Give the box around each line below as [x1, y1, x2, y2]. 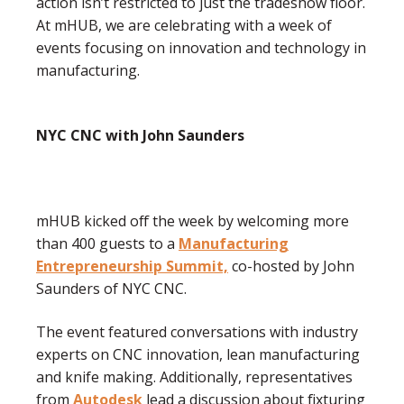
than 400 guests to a [36, 234, 179, 254]
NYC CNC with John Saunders [36, 125, 248, 146]
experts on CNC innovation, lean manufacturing [36, 344, 360, 364]
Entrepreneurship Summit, [36, 256, 228, 277]
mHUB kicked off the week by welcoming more [36, 211, 349, 232]
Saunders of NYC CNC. [36, 279, 190, 299]
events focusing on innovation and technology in [36, 37, 366, 58]
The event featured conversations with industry [36, 321, 358, 342]
